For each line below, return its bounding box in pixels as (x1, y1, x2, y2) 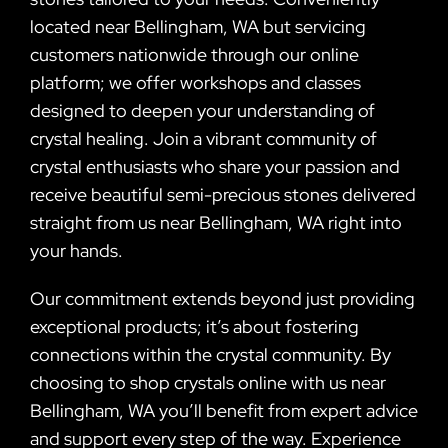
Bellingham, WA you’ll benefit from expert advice (29, 398, 418, 422)
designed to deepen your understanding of (29, 98, 375, 122)
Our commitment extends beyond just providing (29, 286, 415, 310)
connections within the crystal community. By (29, 342, 391, 366)
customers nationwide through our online (29, 42, 359, 66)
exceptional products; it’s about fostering (29, 314, 359, 338)
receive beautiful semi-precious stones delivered (29, 182, 416, 206)
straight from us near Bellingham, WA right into (29, 210, 402, 234)
